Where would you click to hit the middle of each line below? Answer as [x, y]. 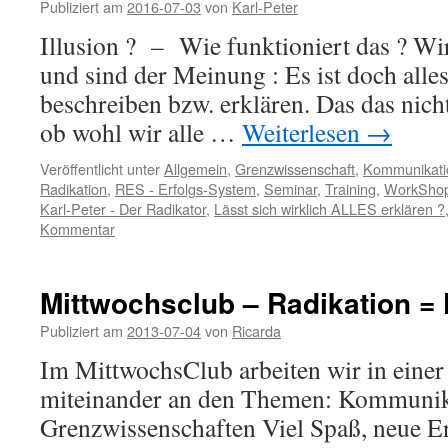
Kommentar [77, 228]
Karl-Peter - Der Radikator [123, 208]
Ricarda [256, 330]
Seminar [290, 188]
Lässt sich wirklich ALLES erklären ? [329, 208]
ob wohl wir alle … [141, 132]
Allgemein [195, 168]
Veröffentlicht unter [100, 168]
